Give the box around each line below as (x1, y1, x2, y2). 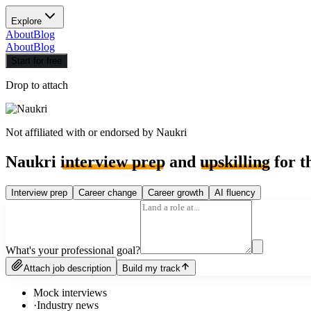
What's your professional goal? (6, 244, 140, 256)
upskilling (200, 152, 270, 171)
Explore (11, 16, 42, 26)
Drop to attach (6, 79, 68, 91)
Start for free (11, 56, 62, 66)
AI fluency (215, 187, 255, 198)
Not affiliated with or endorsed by (6, 126, 156, 138)
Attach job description (24, 262, 111, 274)
